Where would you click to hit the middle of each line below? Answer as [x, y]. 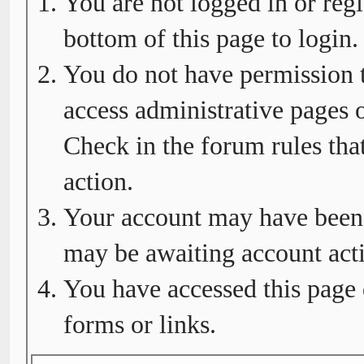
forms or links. [140, 325]
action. [99, 182]
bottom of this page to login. [211, 39]
